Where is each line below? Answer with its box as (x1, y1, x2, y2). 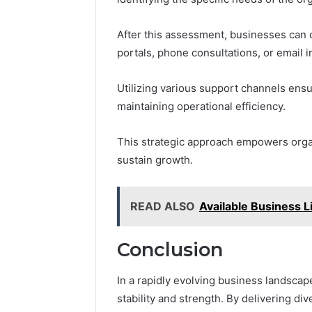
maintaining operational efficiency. (117, 99, 286, 113)
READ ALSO (130, 198, 195, 213)
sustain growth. (117, 153, 193, 166)
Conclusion (117, 237, 223, 261)
